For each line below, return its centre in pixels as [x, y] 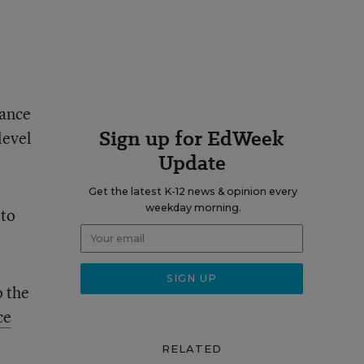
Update [192, 163]
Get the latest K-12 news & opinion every [193, 191]
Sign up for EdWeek [192, 139]
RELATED [192, 349]
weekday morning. [193, 208]
